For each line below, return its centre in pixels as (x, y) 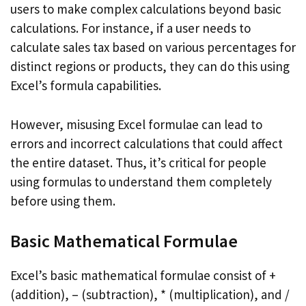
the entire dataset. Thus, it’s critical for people (138, 162)
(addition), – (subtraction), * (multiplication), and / (150, 294)
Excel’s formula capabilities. (86, 85)
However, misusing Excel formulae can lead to (136, 124)
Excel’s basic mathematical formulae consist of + (143, 275)
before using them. (63, 200)
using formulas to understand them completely (141, 181)
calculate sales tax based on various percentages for (153, 47)
